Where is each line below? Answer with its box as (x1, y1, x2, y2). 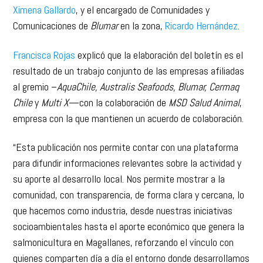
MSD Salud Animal (168, 77, 240, 91)
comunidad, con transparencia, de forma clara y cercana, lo (13, 170, 245, 184)
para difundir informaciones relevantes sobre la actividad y (13, 138, 242, 152)
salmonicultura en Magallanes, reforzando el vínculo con (13, 217, 234, 231)
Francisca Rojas (13, 29, 76, 43)
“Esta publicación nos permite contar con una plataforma (13, 122, 239, 136)
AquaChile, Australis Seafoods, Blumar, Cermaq (57, 61, 240, 75)
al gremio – (13, 61, 58, 75)
